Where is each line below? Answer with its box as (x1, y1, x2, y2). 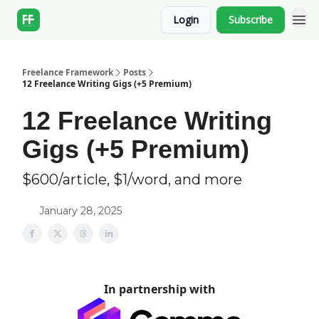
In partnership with (103, 281, 216, 297)
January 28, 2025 (39, 204, 122, 217)
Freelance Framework (22, 66, 113, 78)
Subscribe (229, 13, 273, 26)
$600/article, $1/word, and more (22, 171, 242, 188)
